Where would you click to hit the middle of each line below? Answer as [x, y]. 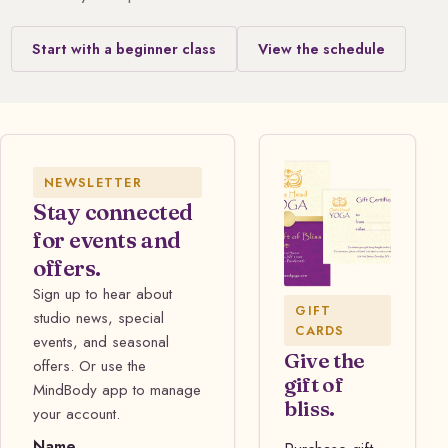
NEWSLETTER [93, 182]
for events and [107, 240]
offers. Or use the [89, 366]
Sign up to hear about [102, 294]
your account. [76, 414]
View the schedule [321, 48]
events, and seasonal [101, 342]
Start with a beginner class [123, 48]
